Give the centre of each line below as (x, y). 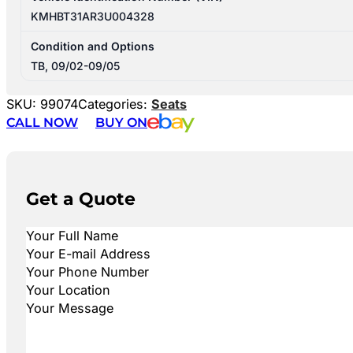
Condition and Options (93, 46)
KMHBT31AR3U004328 (93, 17)
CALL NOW (42, 123)
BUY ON (121, 123)
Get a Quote (80, 198)
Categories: (115, 104)
